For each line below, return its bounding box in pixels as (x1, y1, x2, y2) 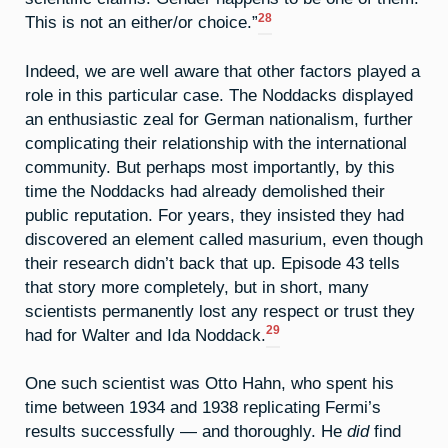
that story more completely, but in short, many (25, 277, 369, 296)
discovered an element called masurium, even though (25, 229, 423, 248)
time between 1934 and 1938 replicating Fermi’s (25, 398, 381, 417)
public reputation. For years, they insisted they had (25, 205, 404, 224)
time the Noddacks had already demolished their (25, 181, 385, 200)
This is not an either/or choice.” (25, 12, 258, 31)
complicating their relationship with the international (25, 133, 407, 152)
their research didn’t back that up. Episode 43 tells (25, 253, 400, 272)
